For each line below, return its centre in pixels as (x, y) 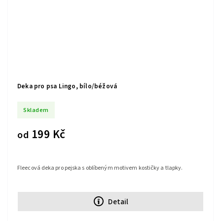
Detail (118, 202)
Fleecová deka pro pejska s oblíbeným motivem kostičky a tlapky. (100, 168)
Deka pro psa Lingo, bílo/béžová (67, 86)
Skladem (36, 110)
